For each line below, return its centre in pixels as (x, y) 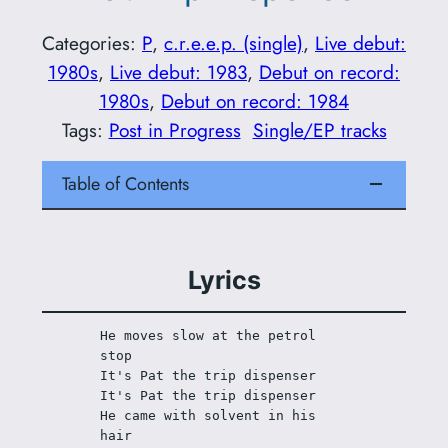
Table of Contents (125, 183)
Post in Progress (174, 129)
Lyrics (224, 280)
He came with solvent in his (208, 415)
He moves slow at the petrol (208, 335)
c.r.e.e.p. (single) (233, 42)
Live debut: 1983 (178, 71)
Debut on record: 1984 (255, 100)
